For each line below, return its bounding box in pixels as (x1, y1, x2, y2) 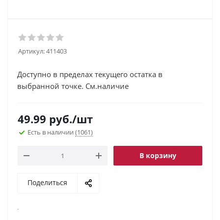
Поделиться (27, 178, 67, 187)
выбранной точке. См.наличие (17, 81, 129, 91)
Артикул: (18, 47, 45, 55)
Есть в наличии (27, 128, 75, 137)
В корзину (139, 151, 176, 160)
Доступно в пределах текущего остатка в (17, 69, 163, 79)
